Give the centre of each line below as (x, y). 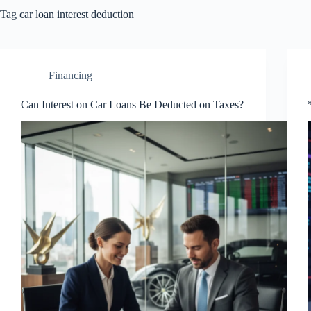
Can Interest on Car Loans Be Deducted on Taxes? (132, 104)
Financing (70, 75)
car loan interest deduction (75, 14)
